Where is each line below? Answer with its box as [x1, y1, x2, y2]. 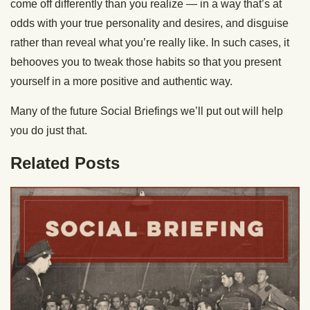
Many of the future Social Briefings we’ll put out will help [10, 105, 283, 118]
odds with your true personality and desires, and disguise [10, 17, 289, 30]
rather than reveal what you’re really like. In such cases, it [10, 37, 289, 49]
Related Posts [10, 154, 120, 173]
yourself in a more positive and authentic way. [10, 75, 232, 88]
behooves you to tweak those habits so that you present [10, 56, 281, 69]
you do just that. [10, 125, 87, 137]
